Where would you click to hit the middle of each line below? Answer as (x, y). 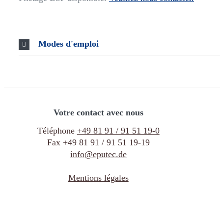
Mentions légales (98, 178)
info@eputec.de (98, 154)
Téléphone (57, 131)
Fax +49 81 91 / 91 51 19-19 (98, 143)
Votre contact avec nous (98, 112)
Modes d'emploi (69, 43)
